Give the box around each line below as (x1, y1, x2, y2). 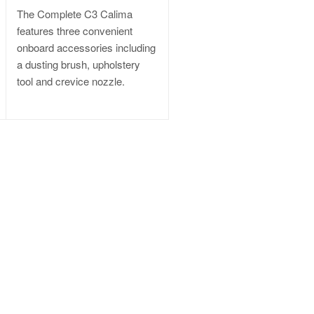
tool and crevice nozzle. (17, 73, 125, 88)
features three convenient (17, 22, 132, 38)
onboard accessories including (17, 39, 156, 55)
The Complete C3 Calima (17, 6, 132, 21)
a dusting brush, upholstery (17, 56, 140, 71)
